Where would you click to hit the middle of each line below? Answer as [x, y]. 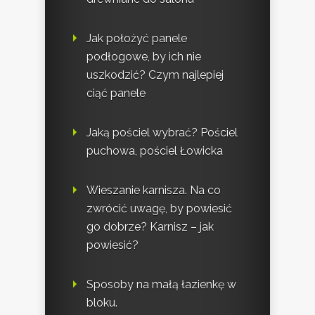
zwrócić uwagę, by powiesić [159, 208]
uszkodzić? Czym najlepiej [155, 75]
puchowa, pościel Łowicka [155, 150]
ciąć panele [116, 93]
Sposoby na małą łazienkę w [161, 284]
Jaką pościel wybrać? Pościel [162, 132]
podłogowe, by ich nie [144, 56]
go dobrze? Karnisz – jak [150, 226]
